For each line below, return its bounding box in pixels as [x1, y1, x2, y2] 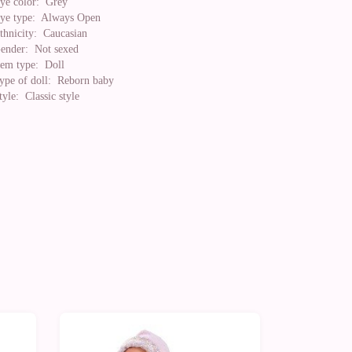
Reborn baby [51, 75, 114, 86]
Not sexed [28, 43, 79, 55]
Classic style [19, 90, 79, 102]
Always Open [35, 12, 101, 24]
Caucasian [37, 27, 87, 39]
